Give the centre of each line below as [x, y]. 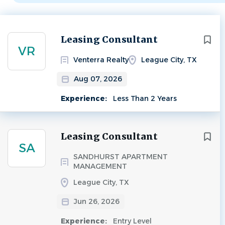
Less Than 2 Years [144, 98]
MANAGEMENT [100, 166]
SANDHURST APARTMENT [121, 157]
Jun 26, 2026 [97, 201]
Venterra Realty [101, 60]
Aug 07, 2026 [98, 79]
